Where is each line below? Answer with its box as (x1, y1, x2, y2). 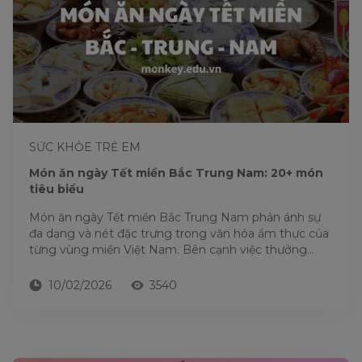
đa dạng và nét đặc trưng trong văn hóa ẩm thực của (29, 226, 329, 241)
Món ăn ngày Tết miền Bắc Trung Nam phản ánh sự (29, 210, 321, 225)
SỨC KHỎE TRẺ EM (29, 140, 141, 154)
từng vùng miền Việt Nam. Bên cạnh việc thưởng (29, 242, 307, 257)
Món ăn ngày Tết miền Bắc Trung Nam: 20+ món (29, 166, 323, 180)
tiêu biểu (29, 182, 84, 196)
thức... (29, 259, 62, 273)
